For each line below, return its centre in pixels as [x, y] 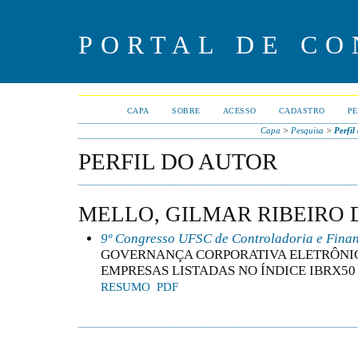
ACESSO [239, 111]
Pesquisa [307, 130]
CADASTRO [302, 111]
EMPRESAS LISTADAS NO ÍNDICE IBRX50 [228, 270]
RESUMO [125, 286]
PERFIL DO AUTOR [178, 161]
